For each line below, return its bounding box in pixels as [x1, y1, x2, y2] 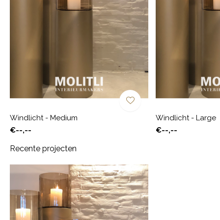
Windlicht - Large [156, 113, 217, 122]
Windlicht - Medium [10, 113, 78, 122]
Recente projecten [10, 143, 77, 153]
